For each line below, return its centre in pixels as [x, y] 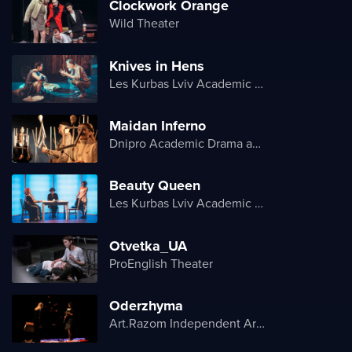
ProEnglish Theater [161, 263]
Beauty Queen [155, 186]
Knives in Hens [157, 66]
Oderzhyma [146, 306]
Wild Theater [144, 23]
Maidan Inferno [158, 126]
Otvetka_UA [148, 246]
